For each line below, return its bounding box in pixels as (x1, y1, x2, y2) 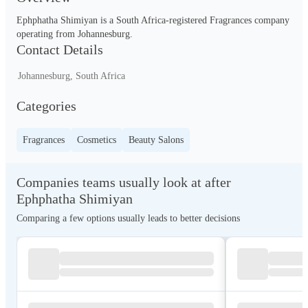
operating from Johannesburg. (16, 29, 133, 39)
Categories (16, 98, 76, 113)
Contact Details (16, 42, 103, 57)
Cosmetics (77, 135, 116, 145)
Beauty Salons (129, 135, 184, 145)
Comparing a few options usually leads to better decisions (16, 213, 240, 223)
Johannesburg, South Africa (18, 71, 125, 81)
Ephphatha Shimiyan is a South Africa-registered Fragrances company (16, 15, 289, 25)
